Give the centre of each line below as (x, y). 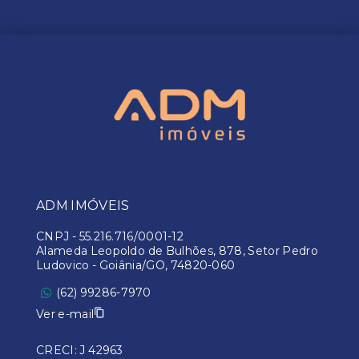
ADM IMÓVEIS (83, 206)
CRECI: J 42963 (80, 350)
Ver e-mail (65, 314)
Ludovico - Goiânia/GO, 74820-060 (136, 265)
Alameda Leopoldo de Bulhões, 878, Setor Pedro (177, 251)
